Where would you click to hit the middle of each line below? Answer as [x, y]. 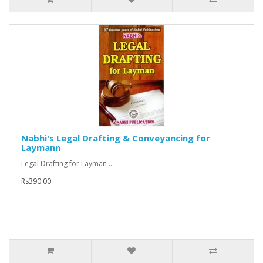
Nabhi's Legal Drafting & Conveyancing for [116, 138]
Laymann [41, 148]
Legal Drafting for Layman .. [67, 164]
